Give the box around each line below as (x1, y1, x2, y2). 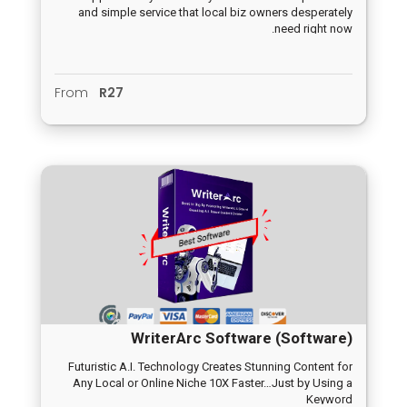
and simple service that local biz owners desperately (78, 5, 352, 20)
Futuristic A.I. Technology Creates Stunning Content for (68, 360, 352, 374)
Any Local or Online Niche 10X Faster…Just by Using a (73, 376, 352, 391)
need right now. (274, 22, 352, 36)
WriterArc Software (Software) (131, 329, 352, 348)
